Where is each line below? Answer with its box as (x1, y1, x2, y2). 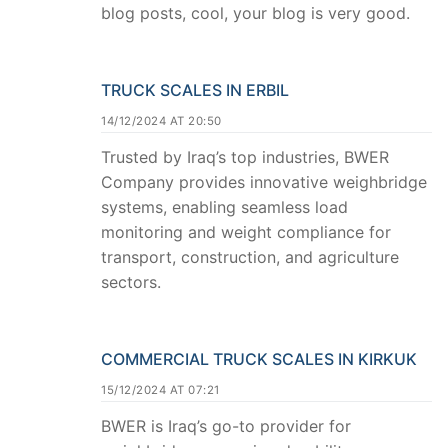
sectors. (101, 272, 161, 293)
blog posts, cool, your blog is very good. (101, 3, 410, 24)
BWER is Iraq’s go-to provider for (101, 415, 351, 436)
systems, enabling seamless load (101, 197, 348, 218)
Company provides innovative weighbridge (101, 172, 427, 193)
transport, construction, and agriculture (101, 247, 399, 268)
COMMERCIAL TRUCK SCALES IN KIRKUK (101, 348, 417, 369)
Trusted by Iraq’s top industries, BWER (101, 147, 389, 168)
